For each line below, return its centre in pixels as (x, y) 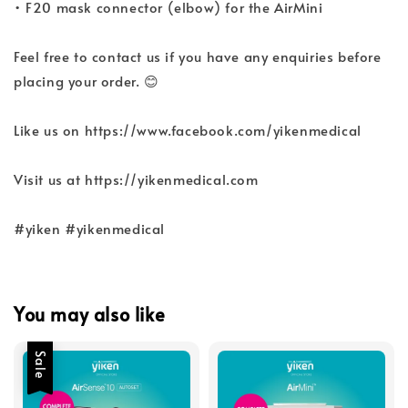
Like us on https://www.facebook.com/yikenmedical (188, 129)
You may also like (90, 315)
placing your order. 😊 (87, 80)
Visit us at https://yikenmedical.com (136, 178)
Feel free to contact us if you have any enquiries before (198, 56)
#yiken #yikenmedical (89, 228)
